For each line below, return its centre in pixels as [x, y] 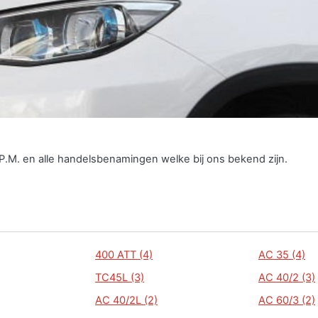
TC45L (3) [120, 277]
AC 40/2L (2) [126, 300]
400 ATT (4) [124, 254]
